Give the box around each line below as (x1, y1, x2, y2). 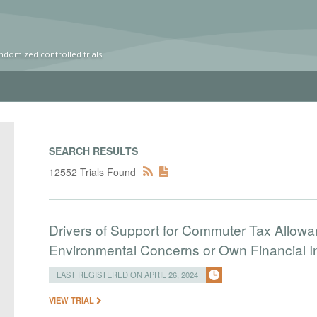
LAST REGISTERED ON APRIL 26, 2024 (57, 269, 199, 280)
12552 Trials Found (49, 165, 137, 179)
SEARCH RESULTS (49, 144, 139, 158)
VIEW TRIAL (49, 294, 97, 306)
